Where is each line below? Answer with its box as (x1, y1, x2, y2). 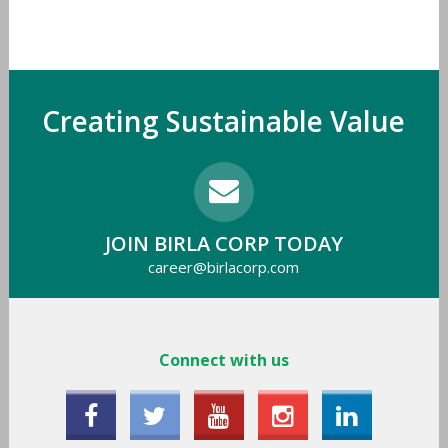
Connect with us (158, 348, 289, 371)
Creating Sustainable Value (42, 101, 406, 140)
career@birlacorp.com (148, 256, 300, 277)
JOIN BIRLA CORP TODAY (104, 229, 343, 257)
